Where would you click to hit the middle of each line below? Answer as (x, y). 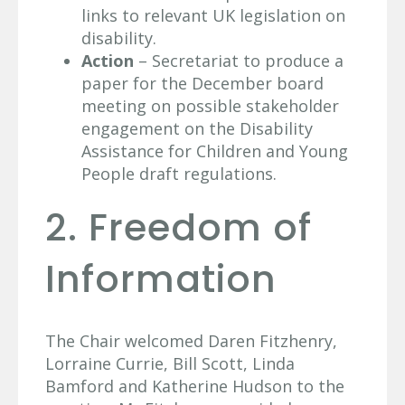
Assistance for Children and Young (215, 151)
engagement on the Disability (197, 129)
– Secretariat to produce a (239, 61)
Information (161, 279)
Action (108, 61)
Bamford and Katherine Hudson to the (195, 386)
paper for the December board (202, 84)
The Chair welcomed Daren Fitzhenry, (191, 340)
